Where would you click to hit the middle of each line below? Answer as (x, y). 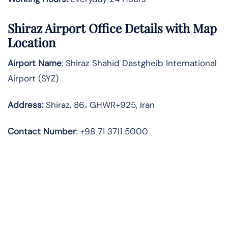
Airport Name (35, 63)
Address (25, 105)
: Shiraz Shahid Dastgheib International (139, 63)
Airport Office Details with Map (131, 28)
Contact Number (42, 132)
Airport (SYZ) (33, 79)
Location (32, 42)
